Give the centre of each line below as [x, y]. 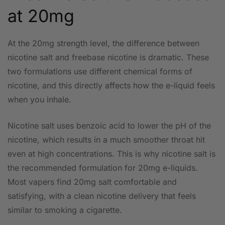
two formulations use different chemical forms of [100, 72]
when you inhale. [39, 100]
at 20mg [41, 16]
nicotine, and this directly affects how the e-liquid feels [111, 86]
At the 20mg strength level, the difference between [103, 43]
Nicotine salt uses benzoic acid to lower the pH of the [109, 126]
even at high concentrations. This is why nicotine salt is [111, 154]
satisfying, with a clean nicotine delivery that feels [102, 196]
